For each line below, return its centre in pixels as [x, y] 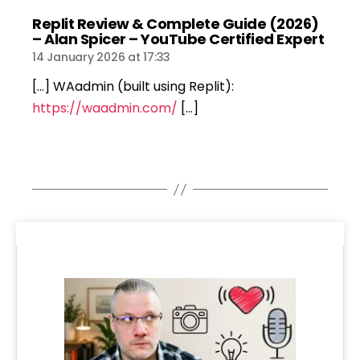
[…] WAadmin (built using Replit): [133, 87]
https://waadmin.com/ [105, 108]
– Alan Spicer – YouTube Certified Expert [178, 39]
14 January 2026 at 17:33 [102, 57]
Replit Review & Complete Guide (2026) [176, 24]
